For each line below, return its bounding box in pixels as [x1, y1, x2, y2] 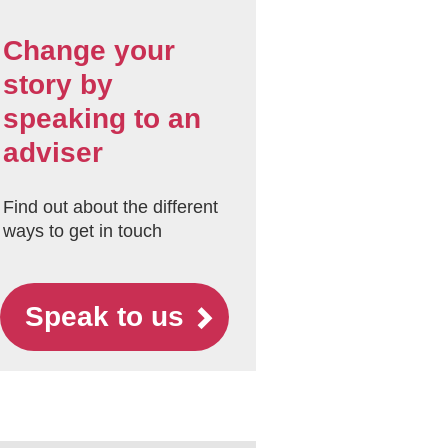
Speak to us [43, 301, 184, 332]
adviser [2, 137, 103, 168]
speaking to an [2, 103, 201, 134]
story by [2, 69, 113, 100]
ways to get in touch [2, 221, 162, 241]
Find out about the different [2, 197, 218, 217]
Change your [2, 35, 175, 66]
